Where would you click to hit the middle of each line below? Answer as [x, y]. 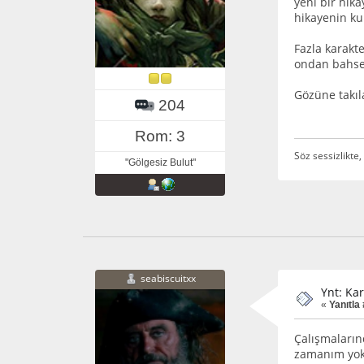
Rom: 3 [160, 136]
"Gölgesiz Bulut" [160, 162]
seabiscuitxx [168, 278]
